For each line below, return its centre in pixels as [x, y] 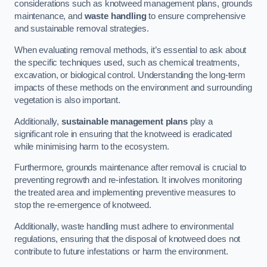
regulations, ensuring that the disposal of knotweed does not [128, 239]
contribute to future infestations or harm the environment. [121, 251]
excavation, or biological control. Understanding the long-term [130, 75]
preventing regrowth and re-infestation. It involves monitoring [128, 180]
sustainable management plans [124, 121]
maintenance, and [49, 16]
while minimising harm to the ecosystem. [92, 146]
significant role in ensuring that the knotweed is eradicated [123, 134]
